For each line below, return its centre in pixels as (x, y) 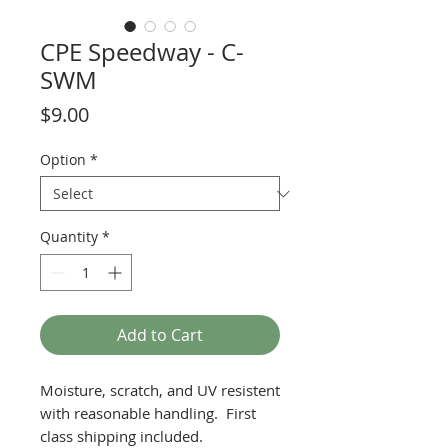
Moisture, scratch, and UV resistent (160, 390)
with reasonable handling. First (148, 413)
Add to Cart (160, 335)
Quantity (69, 236)
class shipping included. (121, 436)
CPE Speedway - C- (142, 52)
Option (63, 159)
